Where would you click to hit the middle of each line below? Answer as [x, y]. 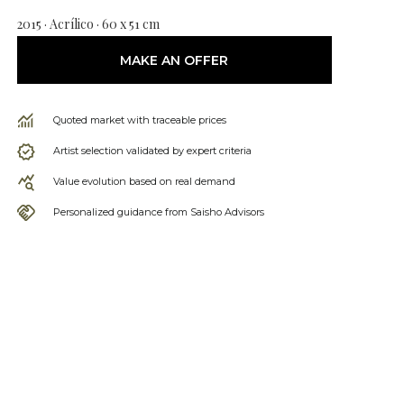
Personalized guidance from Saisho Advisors [158, 212]
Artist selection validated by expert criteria [152, 151]
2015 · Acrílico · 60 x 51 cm [88, 24]
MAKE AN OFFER [174, 60]
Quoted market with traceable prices [139, 120]
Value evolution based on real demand [144, 181]
